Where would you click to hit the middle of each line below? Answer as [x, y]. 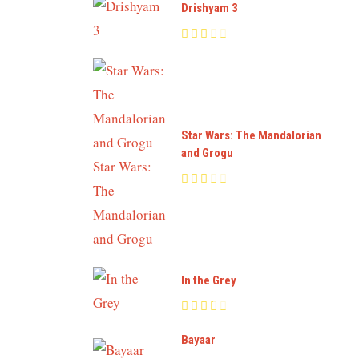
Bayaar [198, 339]
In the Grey [209, 281]
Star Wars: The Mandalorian [251, 136]
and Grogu [207, 153]
